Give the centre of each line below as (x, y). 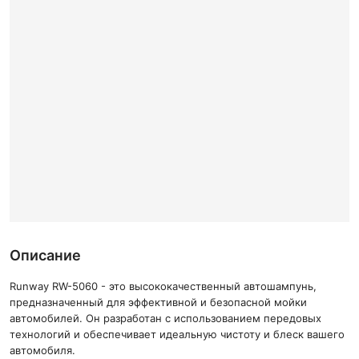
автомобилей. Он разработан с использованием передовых (165, 318)
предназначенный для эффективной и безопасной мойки (158, 302)
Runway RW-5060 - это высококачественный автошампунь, (163, 286)
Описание (45, 255)
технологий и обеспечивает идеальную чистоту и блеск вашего (177, 334)
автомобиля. (42, 350)
